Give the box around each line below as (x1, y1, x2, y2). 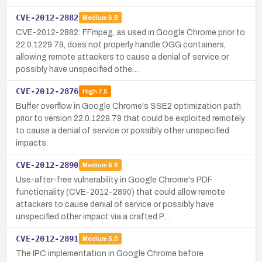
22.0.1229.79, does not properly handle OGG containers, (16, 40, 226, 49)
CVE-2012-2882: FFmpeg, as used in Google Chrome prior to (16, 27, 245, 37)
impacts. (16, 138, 48, 147)
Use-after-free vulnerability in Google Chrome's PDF (16, 175, 212, 184)
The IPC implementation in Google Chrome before (16, 249, 204, 258)
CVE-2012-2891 (16, 233, 79, 243)
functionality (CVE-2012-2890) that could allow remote (16, 187, 225, 196)
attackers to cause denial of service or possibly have (16, 199, 214, 209)
